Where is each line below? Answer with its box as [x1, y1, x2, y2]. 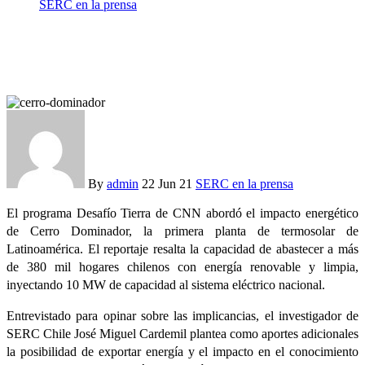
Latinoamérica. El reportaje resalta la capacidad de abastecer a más [7, 242, 358, 256]
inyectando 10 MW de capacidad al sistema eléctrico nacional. [7, 278, 325, 292]
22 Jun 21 [142, 177, 196, 191]
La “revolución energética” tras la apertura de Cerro [39, 12, 304, 26]
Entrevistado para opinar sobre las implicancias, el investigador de [7, 309, 358, 323]
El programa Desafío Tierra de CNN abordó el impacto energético [7, 206, 358, 220]
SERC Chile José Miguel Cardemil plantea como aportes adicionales [7, 327, 358, 341]
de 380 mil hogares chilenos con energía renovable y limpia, [7, 260, 358, 274]
